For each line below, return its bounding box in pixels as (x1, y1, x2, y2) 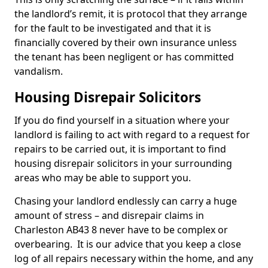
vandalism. (14, 65, 63, 78)
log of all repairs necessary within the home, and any (14, 252, 253, 265)
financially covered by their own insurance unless (14, 36, 237, 49)
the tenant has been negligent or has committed (14, 50, 234, 63)
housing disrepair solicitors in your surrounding (14, 157, 232, 170)
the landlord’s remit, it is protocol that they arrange (14, 7, 247, 20)
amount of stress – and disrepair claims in (14, 209, 204, 222)
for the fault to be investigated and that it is (14, 22, 211, 35)
